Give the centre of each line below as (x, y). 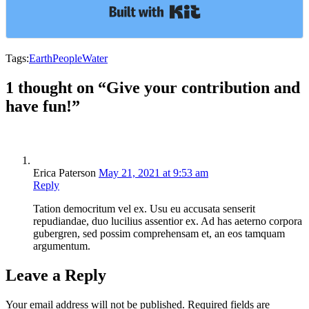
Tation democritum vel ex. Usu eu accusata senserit (144, 208)
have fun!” (43, 106)
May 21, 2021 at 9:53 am (153, 172)
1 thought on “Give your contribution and (153, 87)
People (67, 58)
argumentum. (62, 246)
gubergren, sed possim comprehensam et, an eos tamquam (159, 233)
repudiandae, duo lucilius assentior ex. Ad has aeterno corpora (168, 221)
